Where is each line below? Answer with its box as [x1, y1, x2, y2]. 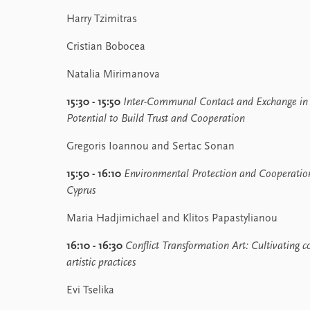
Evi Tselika [66, 285, 114, 296]
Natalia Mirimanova [66, 69, 160, 80]
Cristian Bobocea [66, 42, 145, 53]
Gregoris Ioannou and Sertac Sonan [66, 141, 235, 152]
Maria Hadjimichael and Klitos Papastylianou [66, 213, 277, 224]
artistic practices [66, 257, 136, 268]
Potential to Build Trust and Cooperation [66, 113, 245, 125]
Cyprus [66, 185, 95, 197]
